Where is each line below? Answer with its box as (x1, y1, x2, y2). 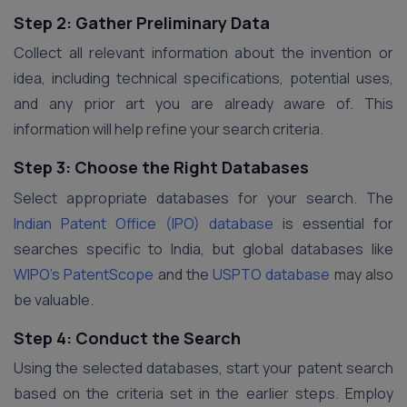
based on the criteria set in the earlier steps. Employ (14, 382, 393, 403)
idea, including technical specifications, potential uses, (14, 68, 393, 89)
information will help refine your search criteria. (14, 119, 323, 140)
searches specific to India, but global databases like (14, 238, 393, 259)
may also (330, 263, 394, 284)
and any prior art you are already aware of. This (14, 94, 393, 114)
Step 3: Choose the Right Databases (14, 156, 309, 179)
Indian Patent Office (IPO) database (14, 213, 273, 233)
